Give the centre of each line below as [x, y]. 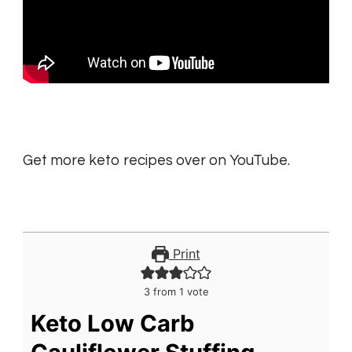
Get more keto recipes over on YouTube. [156, 161]
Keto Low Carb [113, 324]
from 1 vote [179, 292]
